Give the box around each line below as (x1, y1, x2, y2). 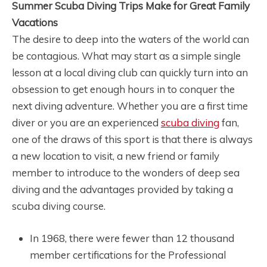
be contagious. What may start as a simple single (12, 49, 241, 63)
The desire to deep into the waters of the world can (12, 33, 249, 46)
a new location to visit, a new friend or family (12, 150, 219, 163)
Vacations (12, 16, 58, 29)
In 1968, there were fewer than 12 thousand (30, 231, 234, 244)
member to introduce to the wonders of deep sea (12, 166, 240, 179)
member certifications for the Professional (30, 248, 226, 261)
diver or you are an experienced (12, 116, 161, 129)
